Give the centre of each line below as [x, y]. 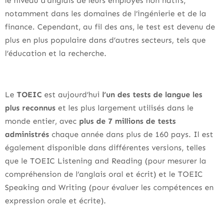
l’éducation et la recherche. [57, 53]
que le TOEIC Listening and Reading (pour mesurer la [106, 161]
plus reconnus [30, 108]
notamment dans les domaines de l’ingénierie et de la [106, 14]
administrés [27, 134]
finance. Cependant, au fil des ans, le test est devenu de [110, 27]
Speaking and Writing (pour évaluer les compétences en [109, 187]
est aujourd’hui [71, 95]
